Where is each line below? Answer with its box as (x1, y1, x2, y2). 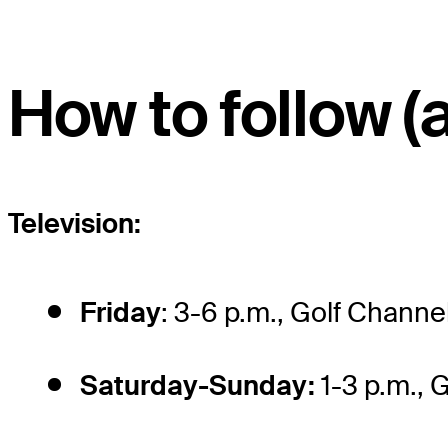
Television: (8, 206, 141, 242)
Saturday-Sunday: (80, 368, 315, 404)
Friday (80, 295, 161, 331)
